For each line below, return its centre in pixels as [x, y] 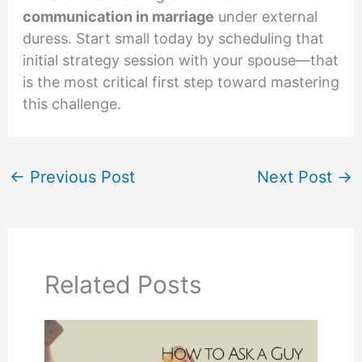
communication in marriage [118, 17]
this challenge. [72, 104]
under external [265, 17]
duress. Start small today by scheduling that [173, 39]
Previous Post [80, 177]
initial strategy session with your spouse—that [180, 61]
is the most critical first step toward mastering [181, 82]
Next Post [297, 177]
